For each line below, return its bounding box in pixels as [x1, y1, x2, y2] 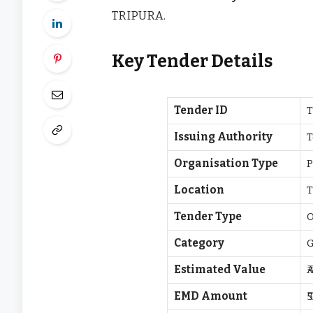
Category [174, 237, 225, 250]
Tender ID [174, 104, 228, 117]
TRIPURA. [112, 8, 166, 22]
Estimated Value [174, 263, 266, 277]
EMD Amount [174, 290, 248, 303]
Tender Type [174, 210, 242, 224]
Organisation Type [174, 157, 279, 170]
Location [174, 184, 225, 197]
